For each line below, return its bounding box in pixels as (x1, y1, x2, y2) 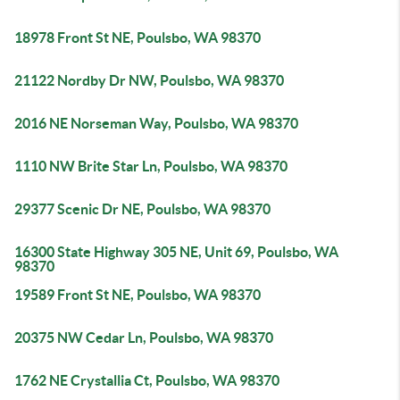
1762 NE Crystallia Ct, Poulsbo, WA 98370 (14, 372, 279, 388)
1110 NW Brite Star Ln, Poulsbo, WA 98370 (14, 158, 287, 174)
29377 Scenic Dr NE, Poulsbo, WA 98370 (14, 201, 271, 217)
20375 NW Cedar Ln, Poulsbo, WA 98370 (14, 329, 273, 346)
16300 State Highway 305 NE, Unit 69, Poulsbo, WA (14, 244, 338, 260)
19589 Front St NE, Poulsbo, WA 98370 (14, 287, 261, 303)
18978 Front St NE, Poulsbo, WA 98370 (14, 29, 261, 46)
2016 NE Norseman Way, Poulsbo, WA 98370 (14, 115, 298, 131)
